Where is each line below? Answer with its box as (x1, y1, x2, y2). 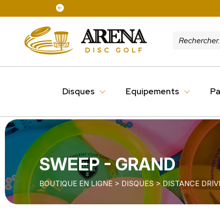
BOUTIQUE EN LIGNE (39, 179, 112, 188)
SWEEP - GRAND (39, 154, 175, 174)
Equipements (125, 86, 181, 97)
